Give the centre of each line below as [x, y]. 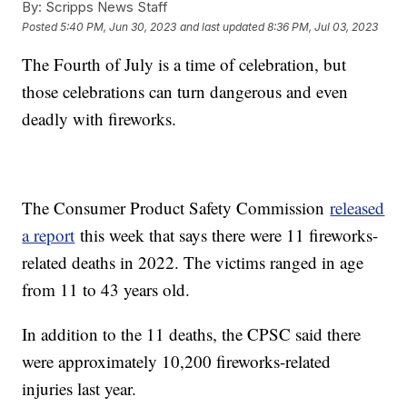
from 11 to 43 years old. [106, 290]
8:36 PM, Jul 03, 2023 [323, 26]
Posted [41, 26]
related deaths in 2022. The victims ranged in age [193, 263]
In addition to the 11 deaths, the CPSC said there [192, 334]
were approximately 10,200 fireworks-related [177, 362]
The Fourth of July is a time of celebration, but [184, 65]
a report [49, 235]
